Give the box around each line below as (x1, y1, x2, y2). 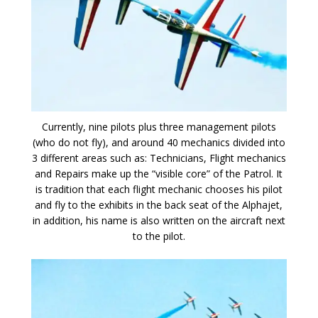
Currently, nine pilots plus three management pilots (41, 120, 276, 134)
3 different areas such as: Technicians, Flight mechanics (31, 151, 286, 165)
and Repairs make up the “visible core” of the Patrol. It (35, 167, 283, 181)
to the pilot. (132, 229, 185, 243)
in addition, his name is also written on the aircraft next (32, 214, 285, 228)
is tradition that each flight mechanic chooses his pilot (35, 182, 283, 197)
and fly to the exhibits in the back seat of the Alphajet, (35, 198, 283, 212)
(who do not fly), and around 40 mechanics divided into (32, 136, 285, 150)
